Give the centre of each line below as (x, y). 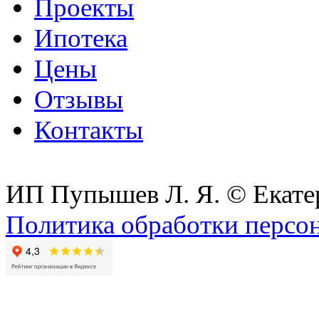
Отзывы (79, 100)
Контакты (89, 130)
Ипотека (81, 38)
